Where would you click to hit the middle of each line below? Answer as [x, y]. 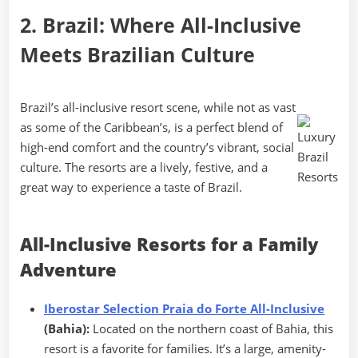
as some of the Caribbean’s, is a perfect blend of [151, 127]
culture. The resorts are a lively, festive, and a [144, 167]
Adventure [68, 269]
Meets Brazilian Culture [137, 54]
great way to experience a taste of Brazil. [131, 187]
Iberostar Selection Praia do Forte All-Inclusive [184, 308]
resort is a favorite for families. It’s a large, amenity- [185, 348]
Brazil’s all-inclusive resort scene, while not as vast [158, 107]
